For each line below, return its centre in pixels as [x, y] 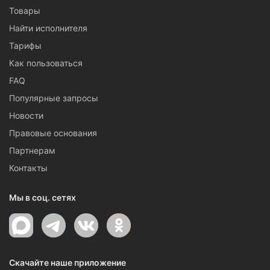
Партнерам [32, 150]
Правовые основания [53, 133]
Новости [26, 115]
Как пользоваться [46, 63]
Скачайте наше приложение [67, 262]
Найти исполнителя [48, 28]
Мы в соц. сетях [42, 197]
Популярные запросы [54, 98]
